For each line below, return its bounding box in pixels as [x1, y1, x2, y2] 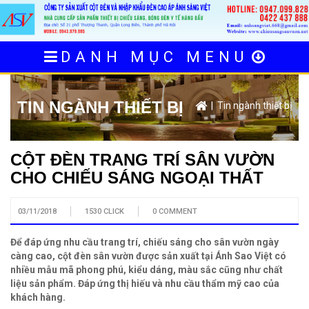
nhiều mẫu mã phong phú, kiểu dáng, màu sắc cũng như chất [10, 264, 283, 276]
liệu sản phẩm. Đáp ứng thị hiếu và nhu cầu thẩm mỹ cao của [10, 278, 279, 290]
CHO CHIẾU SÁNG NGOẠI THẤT [10, 168, 263, 188]
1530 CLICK [85, 207, 124, 217]
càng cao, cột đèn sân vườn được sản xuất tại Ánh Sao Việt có [10, 250, 286, 262]
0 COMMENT [152, 207, 197, 217]
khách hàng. [10, 292, 66, 303]
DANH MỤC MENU [61, 48, 248, 66]
